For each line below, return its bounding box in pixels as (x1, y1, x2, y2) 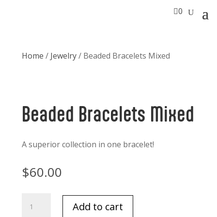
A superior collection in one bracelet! (21, 139, 154, 150)
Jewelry (50, 50, 77, 61)
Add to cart (72, 200, 123, 213)
